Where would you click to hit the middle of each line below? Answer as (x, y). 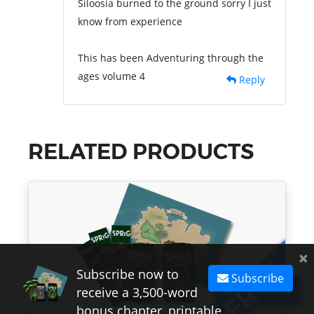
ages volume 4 (111, 76)
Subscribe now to (128, 274)
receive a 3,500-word (137, 292)
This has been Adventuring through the (171, 58)
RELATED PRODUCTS (141, 152)
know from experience (130, 22)
